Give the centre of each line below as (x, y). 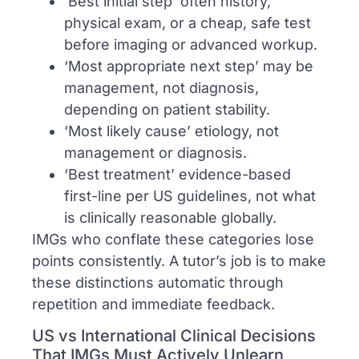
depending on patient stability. (167, 109)
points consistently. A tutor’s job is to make (179, 260)
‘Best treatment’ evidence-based (177, 174)
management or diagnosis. (155, 152)
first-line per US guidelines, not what (190, 196)
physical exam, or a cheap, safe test (188, 22)
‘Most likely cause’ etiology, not (171, 131)
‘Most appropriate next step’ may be (189, 66)
